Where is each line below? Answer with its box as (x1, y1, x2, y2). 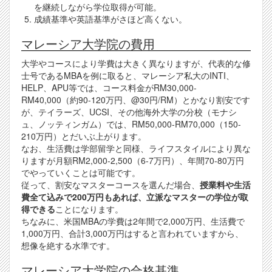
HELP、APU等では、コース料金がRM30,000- (21, 81, 197, 94)
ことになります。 (55, 203, 123, 216)
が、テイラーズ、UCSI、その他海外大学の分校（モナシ (21, 106, 237, 118)
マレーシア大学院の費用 (21, 35, 155, 53)
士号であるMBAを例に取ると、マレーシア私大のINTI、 (21, 69, 234, 82)
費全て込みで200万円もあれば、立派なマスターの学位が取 (21, 191, 248, 203)
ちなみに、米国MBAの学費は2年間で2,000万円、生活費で (21, 215, 245, 228)
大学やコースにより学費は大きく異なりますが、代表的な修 (21, 57, 251, 70)
